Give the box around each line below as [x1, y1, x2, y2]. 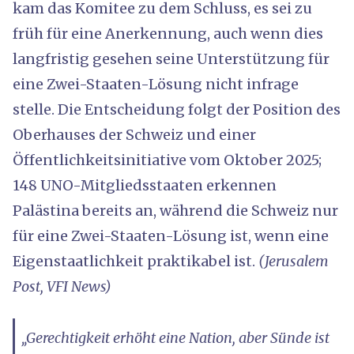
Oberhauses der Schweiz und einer [13, 125, 256, 144]
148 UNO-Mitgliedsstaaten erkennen [13, 175, 277, 194]
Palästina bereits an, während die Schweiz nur [13, 201, 338, 220]
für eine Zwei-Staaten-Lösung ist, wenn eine [13, 226, 329, 245]
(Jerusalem [258, 251, 329, 270]
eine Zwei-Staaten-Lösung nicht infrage [13, 74, 299, 93]
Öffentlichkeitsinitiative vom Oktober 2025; [13, 150, 322, 169]
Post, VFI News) [13, 277, 111, 296]
